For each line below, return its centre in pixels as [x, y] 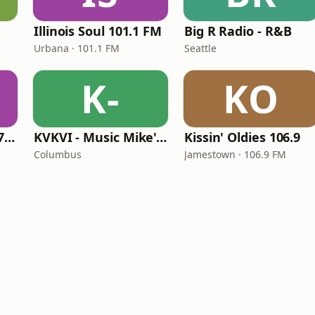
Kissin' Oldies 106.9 [243, 137]
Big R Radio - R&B [238, 31]
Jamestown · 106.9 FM [235, 154]
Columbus [58, 154]
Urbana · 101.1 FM [77, 48]
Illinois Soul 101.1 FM [98, 31]
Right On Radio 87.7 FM [10, 137]
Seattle [200, 48]
